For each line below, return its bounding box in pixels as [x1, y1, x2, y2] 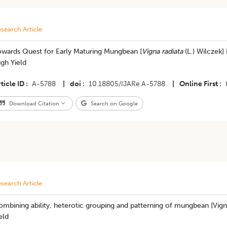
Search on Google [89, 100, 138, 107]
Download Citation [7, 100, 61, 107]
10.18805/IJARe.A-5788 [88, 80, 165, 88]
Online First [179, 80, 218, 88]
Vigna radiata [141, 47, 183, 56]
